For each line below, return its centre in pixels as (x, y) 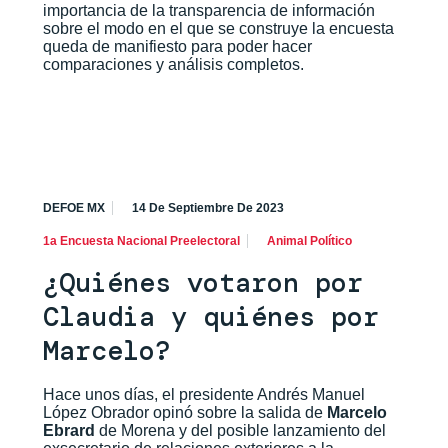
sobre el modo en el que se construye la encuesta (218, 29)
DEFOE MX (73, 208)
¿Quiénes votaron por (202, 283)
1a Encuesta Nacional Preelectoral (141, 241)
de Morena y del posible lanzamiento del (240, 431)
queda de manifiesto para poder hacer (177, 47)
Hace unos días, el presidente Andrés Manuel (203, 395)
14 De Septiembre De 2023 (207, 208)
